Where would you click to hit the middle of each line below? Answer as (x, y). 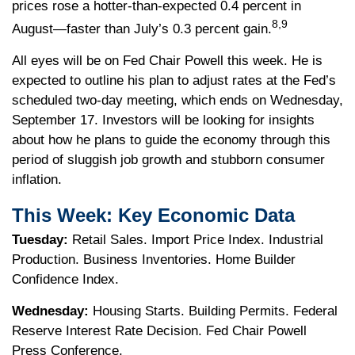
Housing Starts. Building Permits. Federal (215, 311)
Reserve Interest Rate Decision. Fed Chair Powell (159, 330)
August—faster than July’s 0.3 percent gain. (142, 29)
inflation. (37, 179)
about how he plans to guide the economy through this (171, 139)
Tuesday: (40, 239)
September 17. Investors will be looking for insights (163, 120)
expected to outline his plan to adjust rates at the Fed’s (174, 80)
